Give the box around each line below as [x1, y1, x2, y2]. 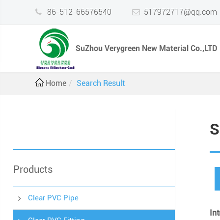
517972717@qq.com [144, 7, 217, 17]
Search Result [77, 79, 125, 88]
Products [13, 164, 53, 175]
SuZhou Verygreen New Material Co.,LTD [76, 44, 218, 53]
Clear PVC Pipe [27, 193, 79, 202]
